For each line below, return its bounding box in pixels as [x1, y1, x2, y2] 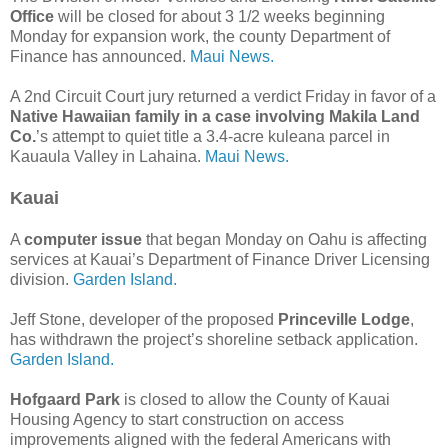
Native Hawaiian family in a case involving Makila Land [10, 107, 420, 125]
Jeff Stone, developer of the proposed [10, 310, 278, 328]
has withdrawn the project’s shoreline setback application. [10, 330, 418, 348]
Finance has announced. [10, 47, 190, 65]
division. [10, 270, 73, 288]
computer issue [24, 230, 146, 248]
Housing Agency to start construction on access [10, 410, 344, 428]
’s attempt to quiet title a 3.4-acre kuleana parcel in [36, 127, 390, 145]
